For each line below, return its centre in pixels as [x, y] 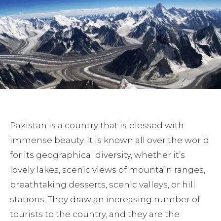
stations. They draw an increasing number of [105, 200]
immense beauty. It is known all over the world [110, 140]
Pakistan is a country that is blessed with [97, 126]
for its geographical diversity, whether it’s [97, 155]
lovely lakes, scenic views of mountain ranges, [108, 170]
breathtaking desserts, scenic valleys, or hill [103, 185]
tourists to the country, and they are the [95, 214]
